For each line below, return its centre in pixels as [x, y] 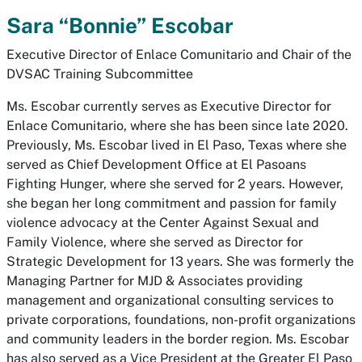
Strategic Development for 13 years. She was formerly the [180, 261]
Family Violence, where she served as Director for [155, 242]
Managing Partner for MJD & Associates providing [155, 281]
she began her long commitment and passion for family [172, 203]
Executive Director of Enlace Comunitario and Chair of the [179, 55]
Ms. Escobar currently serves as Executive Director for [169, 106]
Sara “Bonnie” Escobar [120, 25]
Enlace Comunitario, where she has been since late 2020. [177, 126]
